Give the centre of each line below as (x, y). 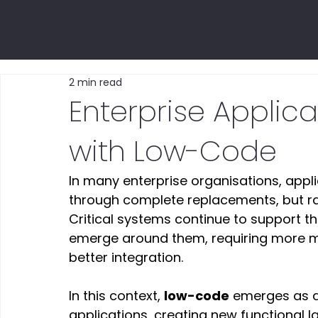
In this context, (117, 295)
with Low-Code (173, 151)
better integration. (128, 257)
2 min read (96, 82)
